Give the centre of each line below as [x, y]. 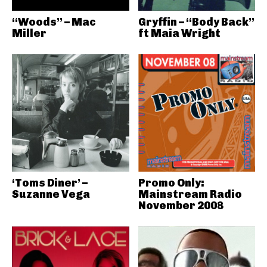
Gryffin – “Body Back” [196, 22]
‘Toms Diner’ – [50, 183]
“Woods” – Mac [54, 22]
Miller [29, 33]
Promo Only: [171, 183]
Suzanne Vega [51, 194]
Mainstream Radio [190, 194]
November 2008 [181, 205]
